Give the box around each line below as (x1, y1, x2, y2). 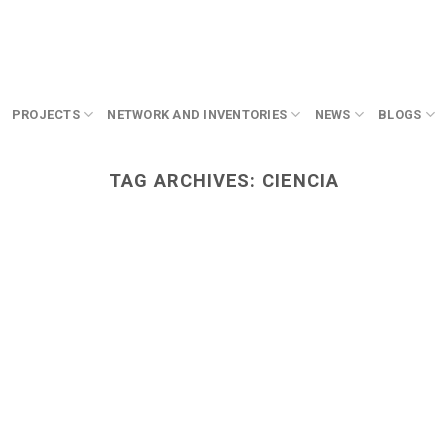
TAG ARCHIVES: (109, 169, 263, 191)
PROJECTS (11, 106, 80, 122)
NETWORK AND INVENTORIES (107, 106, 288, 122)
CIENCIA (262, 169, 339, 191)
